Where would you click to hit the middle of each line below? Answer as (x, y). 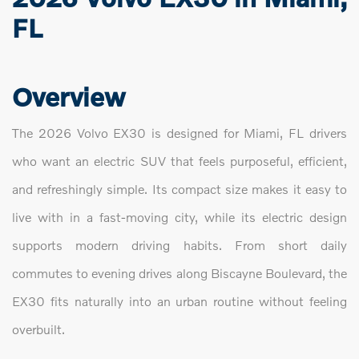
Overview (69, 97)
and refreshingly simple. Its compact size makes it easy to (179, 189)
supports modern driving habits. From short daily (179, 245)
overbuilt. (38, 329)
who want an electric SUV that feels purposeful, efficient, (179, 161)
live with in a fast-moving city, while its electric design (179, 217)
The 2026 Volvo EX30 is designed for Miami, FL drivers (179, 133)
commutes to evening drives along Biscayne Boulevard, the (179, 273)
